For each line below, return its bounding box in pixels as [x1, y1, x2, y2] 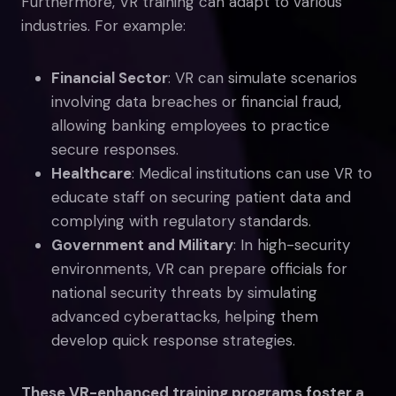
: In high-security [233, 234, 350, 255]
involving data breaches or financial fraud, [51, 91, 341, 111]
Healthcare [51, 163, 132, 183]
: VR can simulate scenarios [168, 67, 357, 88]
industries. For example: [21, 15, 186, 35]
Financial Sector [51, 67, 168, 88]
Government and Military [51, 234, 233, 255]
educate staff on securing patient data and [51, 187, 351, 207]
